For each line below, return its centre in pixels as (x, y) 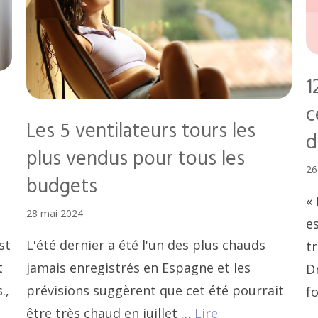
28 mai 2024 (55, 213)
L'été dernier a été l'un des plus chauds (146, 245)
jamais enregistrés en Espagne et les (139, 267)
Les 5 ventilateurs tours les (141, 131)
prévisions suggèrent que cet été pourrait (155, 290)
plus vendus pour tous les (136, 159)
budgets (62, 187)
